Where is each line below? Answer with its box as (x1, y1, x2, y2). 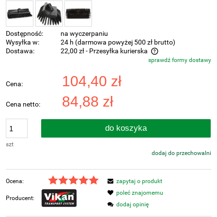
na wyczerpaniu (61, 30, 108, 38)
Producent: (6, 194, 36, 201)
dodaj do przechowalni (152, 150, 211, 157)
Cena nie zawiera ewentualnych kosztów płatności (15, 58, 154, 65)
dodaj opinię (116, 201, 149, 208)
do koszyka (105, 124, 147, 133)
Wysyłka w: (6, 38, 39, 47)
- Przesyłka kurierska (86, 47, 148, 56)
